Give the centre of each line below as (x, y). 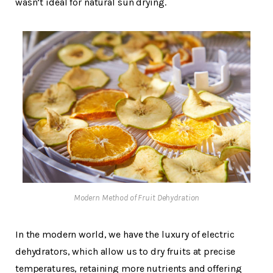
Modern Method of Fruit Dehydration (136, 198)
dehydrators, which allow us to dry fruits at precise (126, 252)
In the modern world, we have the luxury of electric (125, 235)
